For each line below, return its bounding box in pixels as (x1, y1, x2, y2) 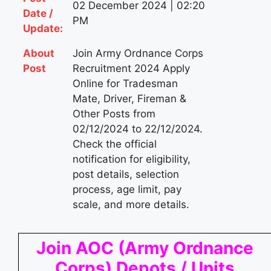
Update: (23, 22, 63, 35)
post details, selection (73, 168, 179, 181)
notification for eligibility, (73, 153, 191, 166)
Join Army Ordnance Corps (73, 47, 203, 60)
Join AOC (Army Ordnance (36, 237, 253, 258)
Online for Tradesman (73, 77, 178, 90)
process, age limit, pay (73, 183, 181, 196)
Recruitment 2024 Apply (73, 62, 190, 75)
